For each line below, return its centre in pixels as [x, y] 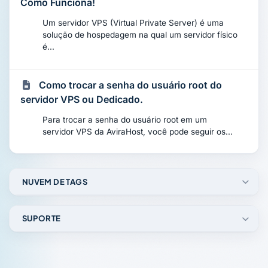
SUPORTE [40, 218]
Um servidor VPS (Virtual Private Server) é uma [133, 23]
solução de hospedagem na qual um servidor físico [140, 35]
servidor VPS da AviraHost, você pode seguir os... [138, 132]
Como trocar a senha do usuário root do [130, 85]
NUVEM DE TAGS [53, 181]
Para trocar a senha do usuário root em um [125, 120]
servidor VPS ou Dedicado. [82, 99]
